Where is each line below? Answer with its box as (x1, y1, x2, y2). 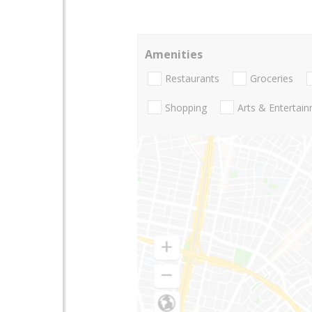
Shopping (165, 100, 207, 114)
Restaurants (165, 72, 219, 86)
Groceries (250, 72, 293, 86)
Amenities (145, 47, 203, 62)
